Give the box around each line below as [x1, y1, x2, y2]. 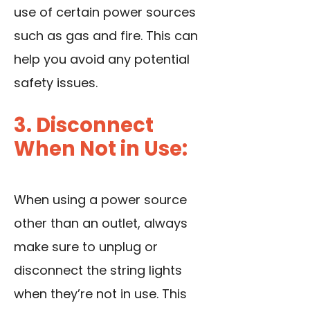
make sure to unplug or [14, 237, 158, 255]
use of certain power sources [14, 3, 196, 21]
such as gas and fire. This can [14, 26, 198, 44]
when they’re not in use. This [14, 284, 187, 302]
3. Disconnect [14, 111, 154, 139]
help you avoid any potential [14, 50, 190, 68]
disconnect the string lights [14, 261, 182, 279]
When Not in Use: [14, 134, 188, 163]
